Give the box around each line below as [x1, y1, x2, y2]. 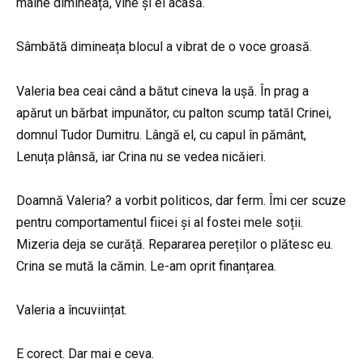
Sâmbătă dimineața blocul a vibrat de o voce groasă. [16, 39, 312, 55]
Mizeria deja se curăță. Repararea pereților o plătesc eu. [16, 236, 333, 252]
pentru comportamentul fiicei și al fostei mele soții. [16, 214, 303, 230]
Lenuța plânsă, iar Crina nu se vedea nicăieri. [16, 148, 266, 164]
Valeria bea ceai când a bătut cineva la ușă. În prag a [16, 83, 309, 99]
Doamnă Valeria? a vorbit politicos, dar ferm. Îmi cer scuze [16, 192, 346, 208]
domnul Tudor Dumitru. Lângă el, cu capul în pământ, [16, 126, 306, 143]
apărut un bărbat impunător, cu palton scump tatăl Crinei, [16, 105, 331, 121]
